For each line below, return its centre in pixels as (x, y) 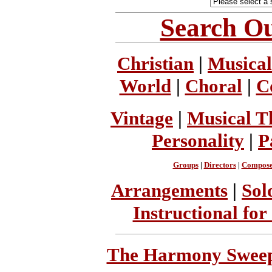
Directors (220, 165)
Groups (185, 165)
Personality (198, 140)
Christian (155, 64)
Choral (213, 86)
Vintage (142, 118)
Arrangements (169, 191)
